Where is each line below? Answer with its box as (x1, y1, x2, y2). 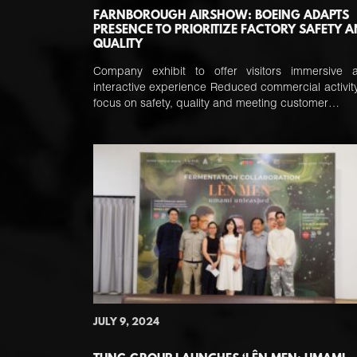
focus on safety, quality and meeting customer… (93, 99, 339, 110)
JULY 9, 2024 (93, 316, 159, 328)
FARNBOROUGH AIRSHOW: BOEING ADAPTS (93, 9, 349, 23)
